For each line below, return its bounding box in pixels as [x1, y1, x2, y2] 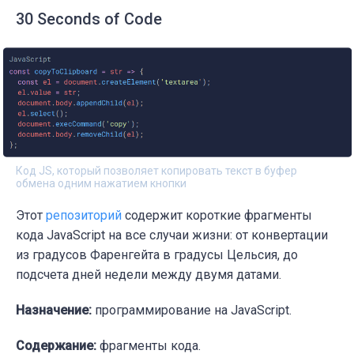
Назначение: [16, 302, 95, 318]
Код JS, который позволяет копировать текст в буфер [16, 164, 297, 177]
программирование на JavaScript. [95, 302, 292, 318]
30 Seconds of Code [16, 9, 162, 28]
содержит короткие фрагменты [122, 207, 312, 223]
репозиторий [46, 207, 122, 223]
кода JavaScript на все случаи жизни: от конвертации [16, 227, 328, 243]
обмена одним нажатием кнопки [16, 176, 186, 190]
